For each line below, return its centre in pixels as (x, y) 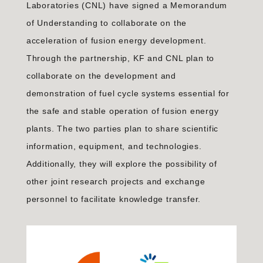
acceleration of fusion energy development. (116, 41)
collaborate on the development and (101, 76)
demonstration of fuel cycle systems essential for (128, 93)
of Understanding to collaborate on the (107, 23)
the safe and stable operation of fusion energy (122, 111)
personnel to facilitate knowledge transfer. (114, 199)
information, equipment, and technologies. (114, 146)
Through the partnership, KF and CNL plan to (120, 58)
